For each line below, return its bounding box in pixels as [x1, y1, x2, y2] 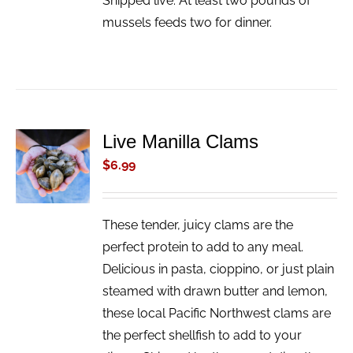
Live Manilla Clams [102, 131, 259, 153]
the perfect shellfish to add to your [102, 328, 303, 344]
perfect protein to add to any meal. [102, 240, 304, 255]
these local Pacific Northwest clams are [102, 306, 332, 321]
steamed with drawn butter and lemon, [102, 284, 329, 299]
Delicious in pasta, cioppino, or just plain [102, 262, 335, 277]
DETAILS [27, 186, 70, 198]
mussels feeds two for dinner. [102, 15, 279, 31]
